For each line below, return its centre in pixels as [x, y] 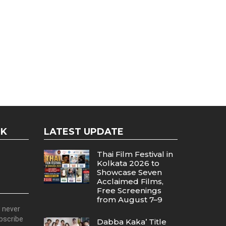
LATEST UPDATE [83, 132]
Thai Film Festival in [135, 154]
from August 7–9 [129, 200]
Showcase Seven [129, 172]
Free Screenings [129, 190]
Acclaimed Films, [130, 181]
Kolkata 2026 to [128, 163]
